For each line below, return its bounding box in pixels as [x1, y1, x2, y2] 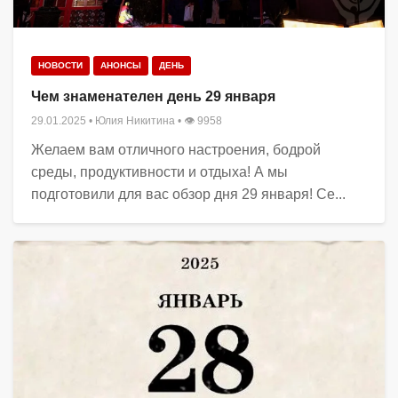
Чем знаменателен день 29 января [31, 88, 275, 104]
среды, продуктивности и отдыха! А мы [31, 163, 288, 179]
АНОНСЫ [100, 60, 141, 70]
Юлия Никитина [95, 114, 175, 127]
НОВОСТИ [38, 60, 83, 70]
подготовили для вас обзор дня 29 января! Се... [31, 186, 346, 202]
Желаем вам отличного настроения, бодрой [31, 141, 321, 157]
